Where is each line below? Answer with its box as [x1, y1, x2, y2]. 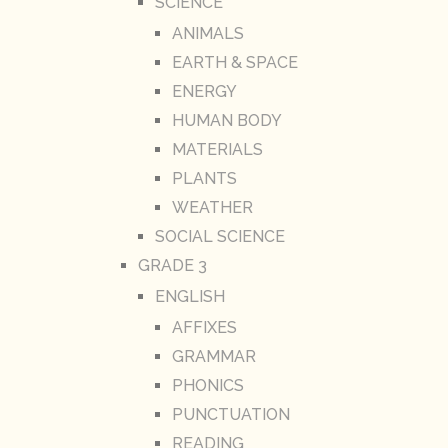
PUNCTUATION [171, 405, 290, 425]
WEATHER [171, 198, 253, 218]
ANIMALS [171, 24, 244, 44]
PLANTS [171, 169, 237, 189]
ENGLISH [154, 287, 225, 307]
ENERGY [171, 82, 237, 102]
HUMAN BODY [171, 111, 282, 131]
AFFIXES [171, 318, 237, 338]
